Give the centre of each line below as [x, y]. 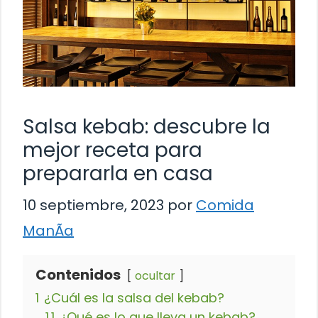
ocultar [155, 275]
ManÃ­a [48, 230]
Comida [225, 205]
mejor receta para [113, 150]
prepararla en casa [118, 173]
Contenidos [78, 274]
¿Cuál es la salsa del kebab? [134, 297]
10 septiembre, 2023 [93, 205]
